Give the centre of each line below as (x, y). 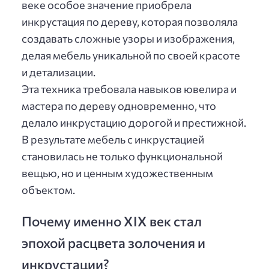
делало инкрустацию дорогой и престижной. (134, 123)
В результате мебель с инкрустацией (113, 140)
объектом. (48, 190)
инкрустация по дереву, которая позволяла (130, 22)
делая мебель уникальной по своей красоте (131, 56)
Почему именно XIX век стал (112, 221)
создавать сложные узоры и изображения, (128, 39)
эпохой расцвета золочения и (113, 243)
